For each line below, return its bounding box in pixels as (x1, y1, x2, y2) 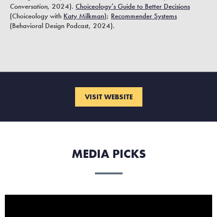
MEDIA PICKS (71, 145, 146, 162)
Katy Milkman (63, 11, 104, 21)
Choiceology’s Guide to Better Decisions (76, 1, 190, 12)
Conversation (10, 1, 47, 12)
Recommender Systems (111, 11, 177, 21)
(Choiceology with (10, 11, 63, 21)
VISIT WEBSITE (84, 92, 133, 102)
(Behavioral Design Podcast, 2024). (10, 21, 115, 31)
